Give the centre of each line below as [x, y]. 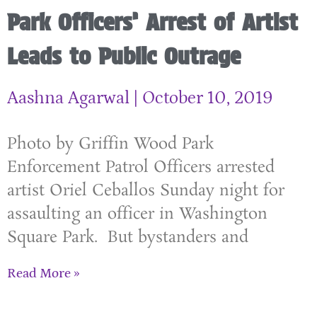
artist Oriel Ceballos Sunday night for [146, 190]
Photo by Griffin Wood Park [110, 144]
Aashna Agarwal [70, 98]
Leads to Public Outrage [124, 56]
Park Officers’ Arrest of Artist [152, 22]
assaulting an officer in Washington [137, 214]
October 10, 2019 [206, 98]
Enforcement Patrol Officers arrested [141, 167]
